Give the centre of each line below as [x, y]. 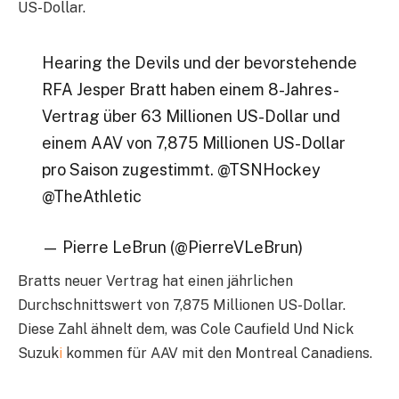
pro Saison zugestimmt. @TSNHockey [181, 169]
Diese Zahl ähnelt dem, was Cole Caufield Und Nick [186, 330]
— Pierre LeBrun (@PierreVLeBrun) [172, 248]
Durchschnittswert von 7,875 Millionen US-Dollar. [182, 305]
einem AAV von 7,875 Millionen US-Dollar [193, 142]
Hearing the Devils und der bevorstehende [199, 62]
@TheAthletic [91, 196]
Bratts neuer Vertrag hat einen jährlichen [155, 281]
